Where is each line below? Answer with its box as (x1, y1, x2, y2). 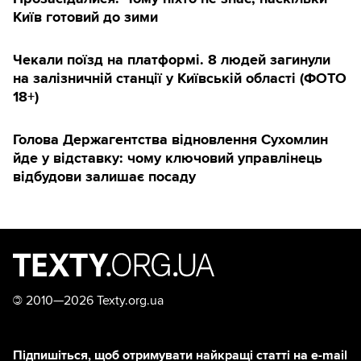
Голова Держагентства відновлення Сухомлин (13, 131, 328, 149)
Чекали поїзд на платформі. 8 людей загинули (13, 51, 330, 69)
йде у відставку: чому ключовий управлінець (13, 149, 322, 168)
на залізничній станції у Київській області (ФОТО (13, 69, 346, 88)
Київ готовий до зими (13, 8, 158, 27)
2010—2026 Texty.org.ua (23, 293, 164, 309)
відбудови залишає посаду (13, 168, 196, 186)
